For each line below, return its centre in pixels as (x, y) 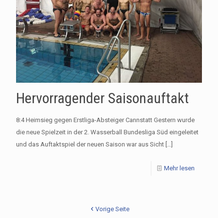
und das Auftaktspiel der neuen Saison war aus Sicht (90, 145)
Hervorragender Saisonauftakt (102, 98)
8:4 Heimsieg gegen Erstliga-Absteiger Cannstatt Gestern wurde (105, 120)
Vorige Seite (112, 209)
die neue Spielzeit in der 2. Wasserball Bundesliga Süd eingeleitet (107, 132)
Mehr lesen (179, 168)
